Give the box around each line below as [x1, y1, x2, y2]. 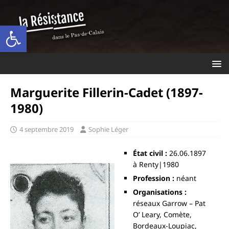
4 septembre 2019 [19, 124, 74, 134]
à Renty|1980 [133, 159, 179, 169]
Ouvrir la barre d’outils [5, 19, 12, 41]
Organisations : [133, 187, 187, 197]
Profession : [133, 173, 175, 183]
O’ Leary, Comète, [133, 209, 192, 219]
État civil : [133, 148, 170, 158]
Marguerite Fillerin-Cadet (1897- [10, 83, 203, 101]
